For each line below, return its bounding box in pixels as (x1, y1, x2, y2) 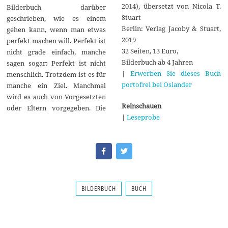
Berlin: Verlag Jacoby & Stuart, (121, 23, 221, 33)
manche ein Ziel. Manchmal (7, 81, 106, 91)
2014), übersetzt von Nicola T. (121, 1, 221, 11)
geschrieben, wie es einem (7, 14, 106, 23)
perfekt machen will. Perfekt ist (7, 36, 106, 46)
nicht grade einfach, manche (7, 47, 106, 57)
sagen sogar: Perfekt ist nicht (7, 59, 106, 68)
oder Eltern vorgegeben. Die (7, 103, 106, 113)
